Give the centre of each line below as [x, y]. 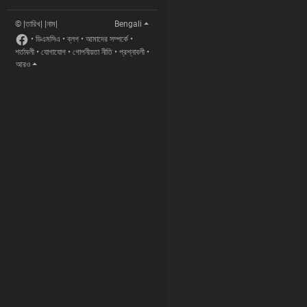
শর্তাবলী [25, 52]
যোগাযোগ [53, 52]
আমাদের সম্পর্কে [107, 39]
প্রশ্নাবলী [132, 52]
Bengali [128, 24]
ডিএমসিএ [48, 39]
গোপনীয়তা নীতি [93, 52]
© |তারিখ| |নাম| [36, 24]
